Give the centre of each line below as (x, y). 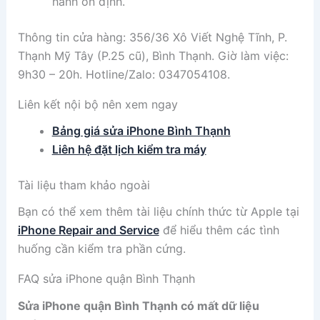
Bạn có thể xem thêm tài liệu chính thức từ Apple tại (158, 212)
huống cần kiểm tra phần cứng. (101, 249)
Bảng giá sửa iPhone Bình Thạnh (141, 131)
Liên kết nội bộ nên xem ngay (97, 104)
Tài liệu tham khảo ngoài (84, 185)
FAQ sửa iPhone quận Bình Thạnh (106, 279)
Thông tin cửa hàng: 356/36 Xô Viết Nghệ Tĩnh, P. (152, 37)
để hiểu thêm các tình (219, 230)
